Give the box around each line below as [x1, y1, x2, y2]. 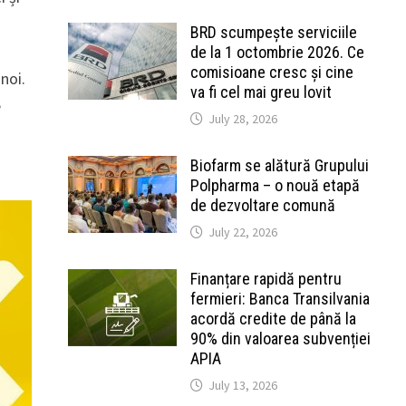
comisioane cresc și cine [189, 63, 353, 82]
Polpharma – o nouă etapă [189, 176, 360, 195]
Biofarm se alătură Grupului [189, 156, 369, 175]
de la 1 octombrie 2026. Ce [189, 43, 364, 62]
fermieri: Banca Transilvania [189, 289, 370, 308]
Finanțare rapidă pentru [189, 269, 342, 288]
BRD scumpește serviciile [189, 23, 357, 42]
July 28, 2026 [208, 111, 277, 127]
